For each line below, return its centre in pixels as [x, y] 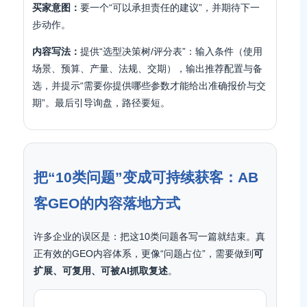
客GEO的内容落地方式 [107, 203]
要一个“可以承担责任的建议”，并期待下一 [170, 8]
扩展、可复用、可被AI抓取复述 [101, 271]
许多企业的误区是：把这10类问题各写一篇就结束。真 [149, 236]
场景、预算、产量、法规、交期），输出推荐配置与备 [147, 69]
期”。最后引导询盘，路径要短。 [101, 103]
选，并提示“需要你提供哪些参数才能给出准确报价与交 [149, 86]
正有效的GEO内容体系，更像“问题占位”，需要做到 [144, 254]
